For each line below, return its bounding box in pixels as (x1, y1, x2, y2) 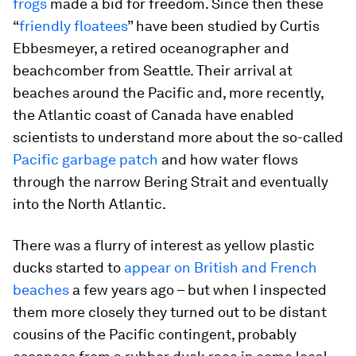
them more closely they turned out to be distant (13, 304, 327, 320)
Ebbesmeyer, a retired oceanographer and (13, 40, 289, 56)
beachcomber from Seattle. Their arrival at (13, 62, 292, 79)
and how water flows (158, 151, 298, 168)
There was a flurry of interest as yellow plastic (13, 237, 315, 253)
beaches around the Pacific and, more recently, (13, 84, 323, 101)
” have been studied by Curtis (127, 17, 319, 34)
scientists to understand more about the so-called (13, 129, 343, 145)
